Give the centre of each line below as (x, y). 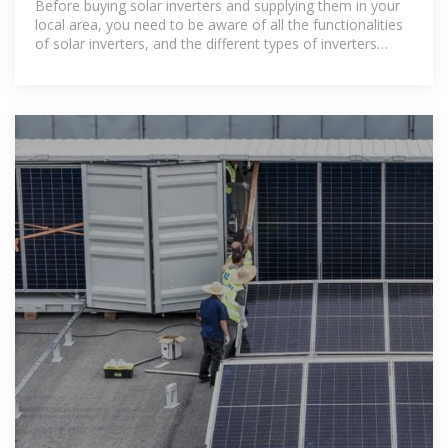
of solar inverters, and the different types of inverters (206, 44)
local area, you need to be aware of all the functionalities (219, 25)
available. (64, 63)
